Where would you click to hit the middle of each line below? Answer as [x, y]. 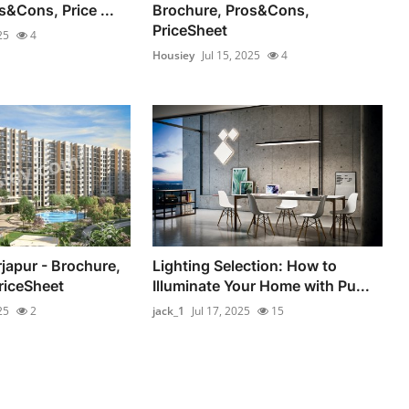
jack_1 [169, 311]
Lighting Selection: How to [245, 266]
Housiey [174, 55]
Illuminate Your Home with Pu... [262, 286]
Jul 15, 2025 [231, 55]
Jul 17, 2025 [221, 311]
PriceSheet [190, 30]
